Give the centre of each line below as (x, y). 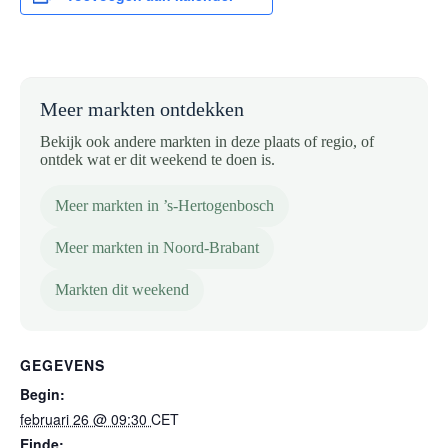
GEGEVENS (62, 365)
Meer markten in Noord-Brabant (157, 247)
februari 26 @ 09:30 (85, 419)
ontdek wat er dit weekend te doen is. (157, 159)
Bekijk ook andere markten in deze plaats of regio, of (207, 141)
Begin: (42, 394)
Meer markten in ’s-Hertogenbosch (164, 205)
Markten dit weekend (122, 289)
